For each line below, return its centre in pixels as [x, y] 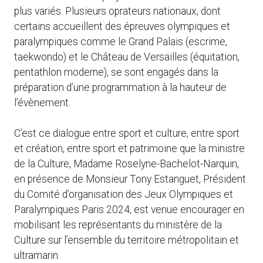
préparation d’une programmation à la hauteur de [120, 87]
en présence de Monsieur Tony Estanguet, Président [130, 179]
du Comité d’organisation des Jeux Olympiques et [124, 194]
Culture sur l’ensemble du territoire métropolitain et [127, 240]
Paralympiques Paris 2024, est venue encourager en [129, 209]
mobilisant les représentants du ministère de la [118, 225]
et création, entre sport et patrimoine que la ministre [129, 148]
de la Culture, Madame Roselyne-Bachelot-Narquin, [127, 163]
